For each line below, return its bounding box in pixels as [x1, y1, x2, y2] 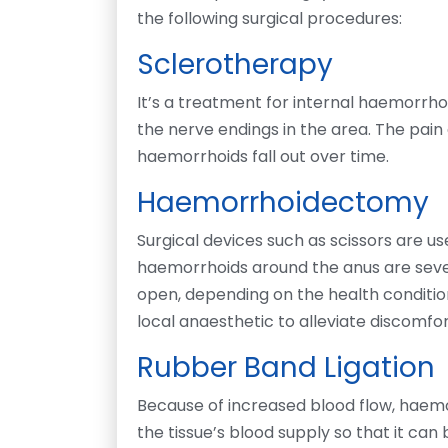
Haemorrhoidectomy [137, 182, 429, 222]
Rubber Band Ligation [137, 347, 435, 387]
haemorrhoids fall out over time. [137, 144, 389, 168]
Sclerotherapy [137, 44, 333, 84]
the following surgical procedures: [137, 6, 402, 30]
